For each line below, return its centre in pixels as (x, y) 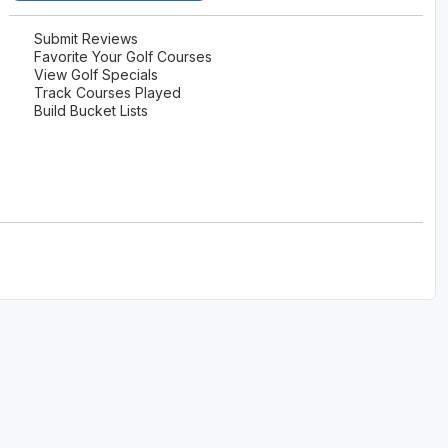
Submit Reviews (84, 38)
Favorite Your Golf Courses (121, 56)
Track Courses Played (106, 92)
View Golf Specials (94, 74)
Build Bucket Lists (89, 110)
